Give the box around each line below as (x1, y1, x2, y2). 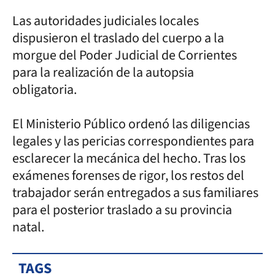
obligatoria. (12, 79, 79, 99)
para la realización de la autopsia (12, 62, 194, 82)
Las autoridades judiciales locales (12, 10, 199, 31)
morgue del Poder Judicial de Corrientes (12, 45, 237, 65)
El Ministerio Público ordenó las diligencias (12, 114, 250, 134)
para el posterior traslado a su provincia (12, 199, 232, 220)
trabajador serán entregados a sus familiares (12, 182, 258, 203)
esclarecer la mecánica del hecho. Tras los (12, 148, 246, 168)
